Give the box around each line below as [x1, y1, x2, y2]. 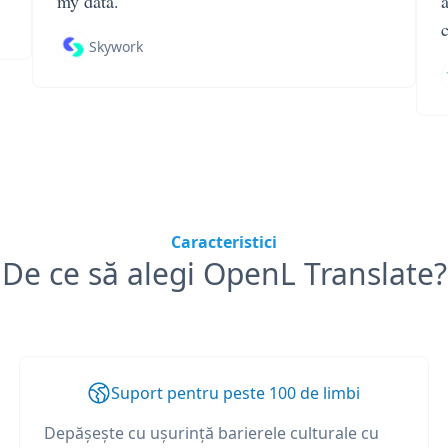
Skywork [89, 37, 143, 56]
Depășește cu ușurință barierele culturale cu [43, 422, 379, 444]
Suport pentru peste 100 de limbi [111, 382, 361, 404]
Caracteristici [171, 231, 277, 253]
